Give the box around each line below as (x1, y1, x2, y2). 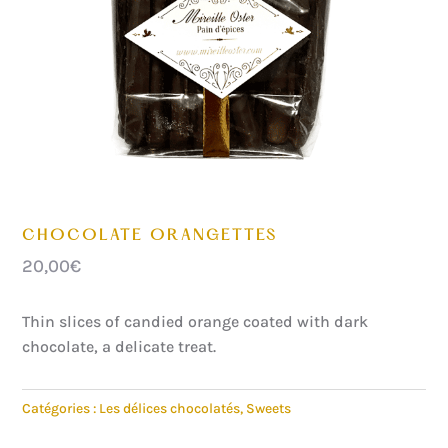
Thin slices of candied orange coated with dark (22, 312, 369, 332)
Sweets (246, 400, 292, 418)
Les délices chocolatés (99, 400, 241, 418)
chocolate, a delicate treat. (22, 337, 217, 357)
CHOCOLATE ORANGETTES (22, 228, 279, 245)
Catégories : (22, 400, 100, 418)
